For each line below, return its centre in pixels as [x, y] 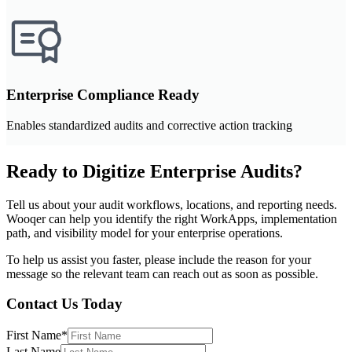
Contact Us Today [64, 304]
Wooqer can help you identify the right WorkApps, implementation [172, 218]
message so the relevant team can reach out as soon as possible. [162, 273]
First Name [34, 335]
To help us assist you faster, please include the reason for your [159, 259]
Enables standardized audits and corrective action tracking [149, 125]
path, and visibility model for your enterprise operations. [145, 233]
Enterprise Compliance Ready [103, 95]
